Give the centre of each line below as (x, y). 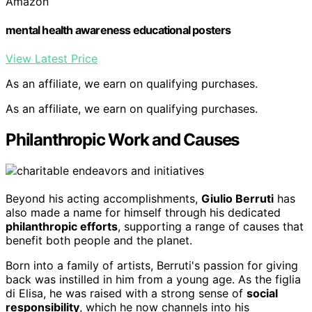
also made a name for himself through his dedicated (143, 213)
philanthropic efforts (62, 227)
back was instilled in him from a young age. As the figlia (153, 280)
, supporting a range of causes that (211, 227)
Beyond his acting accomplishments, (103, 199)
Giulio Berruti (237, 199)
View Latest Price (52, 59)
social (262, 294)
